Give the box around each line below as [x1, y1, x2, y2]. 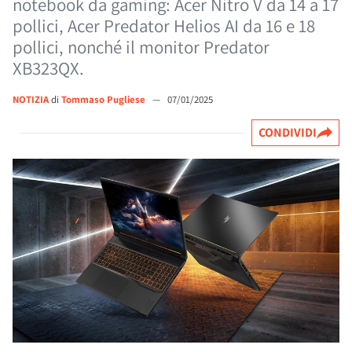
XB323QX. [13, 57, 84, 80]
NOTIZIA [13, 93, 49, 106]
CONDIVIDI [258, 124, 317, 141]
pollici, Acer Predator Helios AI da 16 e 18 [13, 14, 315, 38]
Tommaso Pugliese [61, 93, 148, 106]
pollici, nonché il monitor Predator [13, 35, 269, 59]
